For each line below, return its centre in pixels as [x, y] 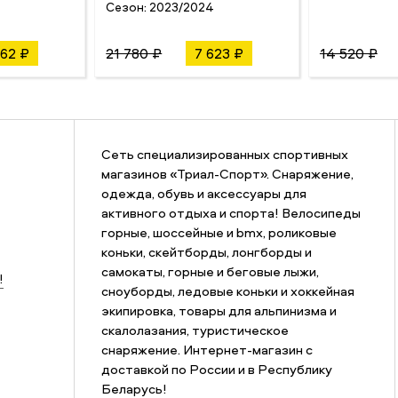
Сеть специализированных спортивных [225, 155]
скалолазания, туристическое [195, 330]
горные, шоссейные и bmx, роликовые [219, 233]
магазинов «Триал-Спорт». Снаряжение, [227, 174]
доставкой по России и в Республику [217, 370]
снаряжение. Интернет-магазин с [207, 350]
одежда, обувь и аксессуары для [204, 194]
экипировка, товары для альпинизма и [219, 311]
